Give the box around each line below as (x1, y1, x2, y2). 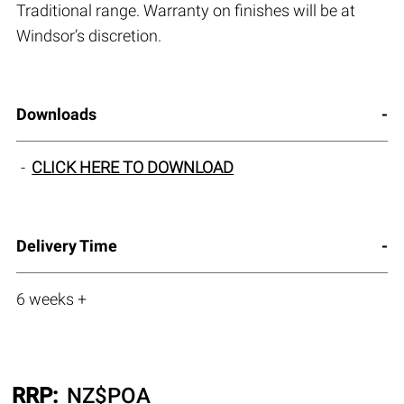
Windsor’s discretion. (15, 26, 161, 46)
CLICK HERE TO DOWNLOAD (32, 158, 234, 178)
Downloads (15, 105, 96, 124)
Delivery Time (15, 236, 117, 256)
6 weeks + (15, 289, 87, 309)
